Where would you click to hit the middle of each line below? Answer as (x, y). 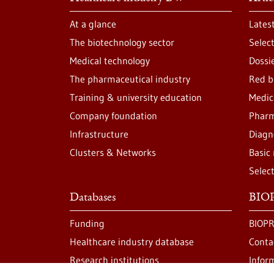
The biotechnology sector (122, 42)
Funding (87, 223)
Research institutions (114, 260)
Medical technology (110, 61)
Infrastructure (99, 134)
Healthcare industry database (132, 242)
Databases (93, 198)
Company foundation (113, 116)
